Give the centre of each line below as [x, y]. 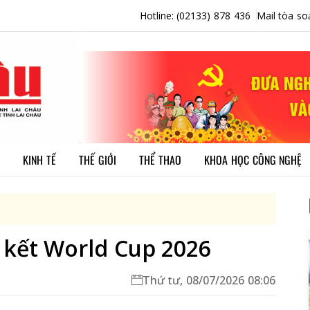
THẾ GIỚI [98, 159]
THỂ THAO [160, 159]
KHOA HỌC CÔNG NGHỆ [253, 159]
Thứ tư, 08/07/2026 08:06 [209, 280]
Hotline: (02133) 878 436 [195, 16]
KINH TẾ [39, 159]
